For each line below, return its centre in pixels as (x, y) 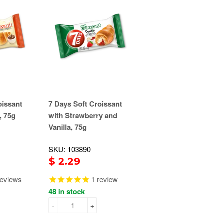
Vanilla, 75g (68, 127)
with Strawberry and (83, 116)
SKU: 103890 (70, 149)
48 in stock (67, 192)
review (106, 179)
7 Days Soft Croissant (85, 104)
